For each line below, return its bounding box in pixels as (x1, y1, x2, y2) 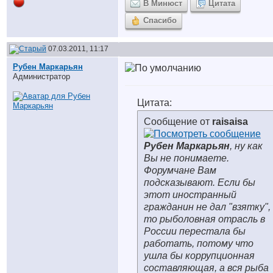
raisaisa (212, 116, 248, 127)
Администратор (13, 72, 70, 81)
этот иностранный (144, 190, 236, 200)
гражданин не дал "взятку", (144, 202, 271, 212)
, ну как (230, 141, 263, 151)
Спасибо (143, 16, 177, 25)
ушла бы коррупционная (144, 250, 255, 261)
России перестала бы (144, 226, 246, 236)
